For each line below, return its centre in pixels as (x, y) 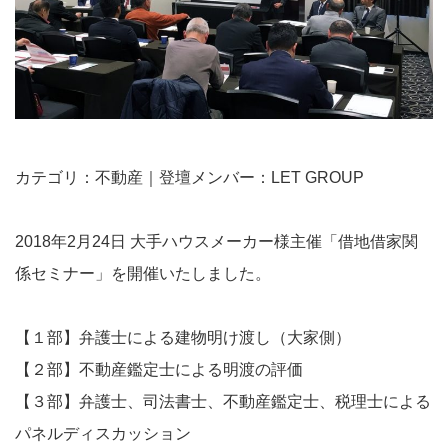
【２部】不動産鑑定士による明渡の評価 (159, 369)
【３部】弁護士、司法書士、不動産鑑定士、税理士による (223, 401)
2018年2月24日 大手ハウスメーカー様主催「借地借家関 (216, 241)
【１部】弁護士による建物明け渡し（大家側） (183, 337)
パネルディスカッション (103, 433)
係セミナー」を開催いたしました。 (143, 273)
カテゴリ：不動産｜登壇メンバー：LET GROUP (189, 177)
